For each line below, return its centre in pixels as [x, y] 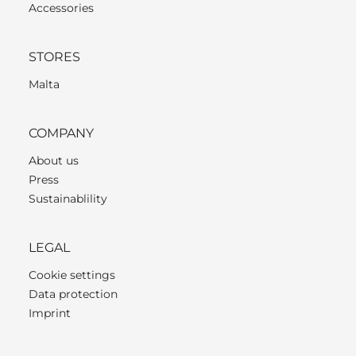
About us [54, 160]
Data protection [73, 294]
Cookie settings [72, 275]
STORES [54, 56]
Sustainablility [68, 198]
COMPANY [61, 133]
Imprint [50, 313]
